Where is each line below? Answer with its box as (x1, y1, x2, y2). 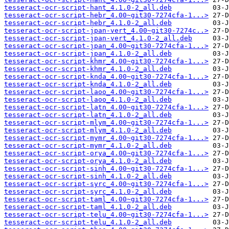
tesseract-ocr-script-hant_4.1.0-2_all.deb (4, 4, 172, 12)
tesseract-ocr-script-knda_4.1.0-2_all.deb (4, 80, 172, 88)
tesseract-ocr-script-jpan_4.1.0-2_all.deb (4, 50, 172, 58)
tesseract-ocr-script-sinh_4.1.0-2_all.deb (4, 172, 172, 180)
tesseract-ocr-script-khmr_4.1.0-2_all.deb (4, 65, 172, 73)
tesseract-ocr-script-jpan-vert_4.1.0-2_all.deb (4, 34, 192, 42)
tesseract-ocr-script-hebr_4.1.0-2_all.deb (4, 19, 172, 27)
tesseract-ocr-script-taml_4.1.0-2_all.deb (4, 203, 172, 211)
